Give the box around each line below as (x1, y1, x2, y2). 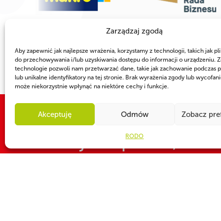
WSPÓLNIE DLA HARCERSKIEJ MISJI (46, 115, 215, 128)
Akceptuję (37, 110, 72, 119)
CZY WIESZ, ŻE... (33, 204, 87, 213)
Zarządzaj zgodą (106, 27, 163, 36)
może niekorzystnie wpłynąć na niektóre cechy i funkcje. (15, 83, 169, 90)
